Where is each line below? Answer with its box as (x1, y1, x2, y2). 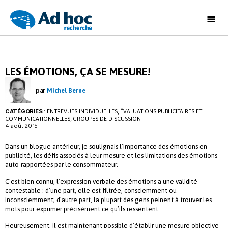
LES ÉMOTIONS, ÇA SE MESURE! (5, 66, 150, 78)
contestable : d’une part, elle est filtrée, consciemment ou (5, 187, 177, 195)
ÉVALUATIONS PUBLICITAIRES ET (120, 108, 202, 115)
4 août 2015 (5, 122, 38, 130)
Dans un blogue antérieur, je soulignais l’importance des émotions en (5, 142, 207, 151)
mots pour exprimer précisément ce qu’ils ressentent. (5, 205, 160, 213)
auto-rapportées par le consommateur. (5, 161, 118, 169)
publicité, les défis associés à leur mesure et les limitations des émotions (5, 152, 217, 160)
